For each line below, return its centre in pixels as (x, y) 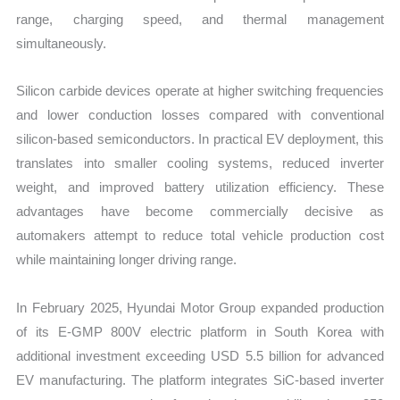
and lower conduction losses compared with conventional (200, 115)
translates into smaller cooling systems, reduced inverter (200, 163)
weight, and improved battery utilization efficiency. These (200, 187)
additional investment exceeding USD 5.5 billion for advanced (200, 355)
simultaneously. (62, 44)
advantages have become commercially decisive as (200, 212)
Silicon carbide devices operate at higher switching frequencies (200, 91)
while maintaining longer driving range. (127, 260)
